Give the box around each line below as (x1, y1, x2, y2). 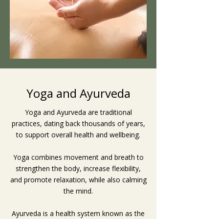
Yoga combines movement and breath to (13, 152, 144, 162)
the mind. (64, 186, 93, 196)
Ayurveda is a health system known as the (12, 208, 145, 218)
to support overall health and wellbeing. (16, 130, 140, 139)
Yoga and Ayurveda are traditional (24, 107, 132, 117)
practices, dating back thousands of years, (11, 118, 145, 128)
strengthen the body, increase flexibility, (16, 163, 141, 173)
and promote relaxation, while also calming (10, 175, 147, 184)
